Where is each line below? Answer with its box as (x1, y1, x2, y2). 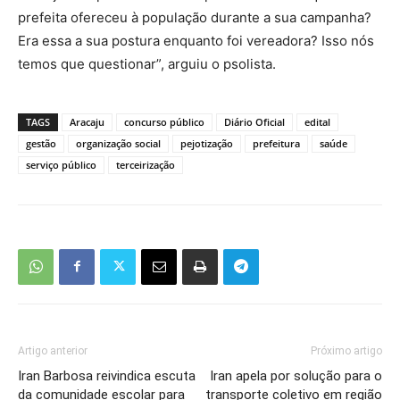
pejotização (180, 136, 233, 150)
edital (304, 114, 330, 129)
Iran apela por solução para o (210, 367, 382, 384)
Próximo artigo (311, 344, 382, 357)
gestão (26, 136, 56, 150)
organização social (76, 136, 161, 150)
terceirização (116, 157, 175, 171)
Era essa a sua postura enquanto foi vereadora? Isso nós (18, 31, 374, 49)
